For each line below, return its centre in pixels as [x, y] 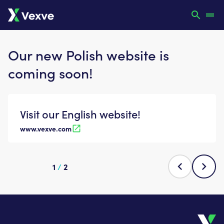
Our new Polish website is [88, 55]
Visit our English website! [80, 114]
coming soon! [50, 73]
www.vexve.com [46, 128]
